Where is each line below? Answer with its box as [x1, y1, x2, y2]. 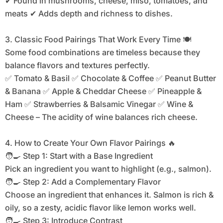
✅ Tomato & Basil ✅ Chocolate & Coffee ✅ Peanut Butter [4, 73, 216, 84]
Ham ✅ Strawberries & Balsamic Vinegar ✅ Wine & [4, 99, 193, 110]
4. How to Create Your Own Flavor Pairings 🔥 [4, 138, 176, 148]
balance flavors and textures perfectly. [4, 60, 150, 71]
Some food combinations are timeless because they [4, 47, 200, 58]
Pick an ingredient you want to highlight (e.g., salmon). [4, 164, 212, 174]
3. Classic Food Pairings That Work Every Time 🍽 [4, 34, 191, 45]
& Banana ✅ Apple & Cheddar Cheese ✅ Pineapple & [4, 86, 202, 97]
